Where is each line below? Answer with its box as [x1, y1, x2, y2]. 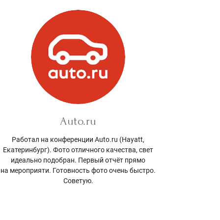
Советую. [63, 176, 93, 185]
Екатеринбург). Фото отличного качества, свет [3, 145, 154, 154]
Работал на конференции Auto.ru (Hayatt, [12, 135, 145, 143]
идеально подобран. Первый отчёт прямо [11, 156, 146, 164]
